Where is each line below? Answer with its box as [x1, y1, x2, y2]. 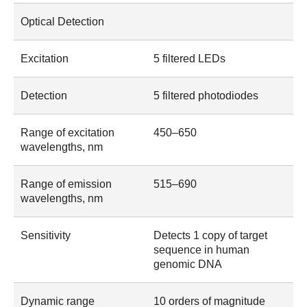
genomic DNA [153, 258, 222, 271]
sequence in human [153, 244, 249, 256]
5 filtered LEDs [153, 53, 225, 65]
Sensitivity [21, 230, 71, 242]
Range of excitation [21, 127, 114, 139]
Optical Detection [21, 16, 104, 28]
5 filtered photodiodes [153, 90, 258, 102]
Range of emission [21, 178, 112, 191]
